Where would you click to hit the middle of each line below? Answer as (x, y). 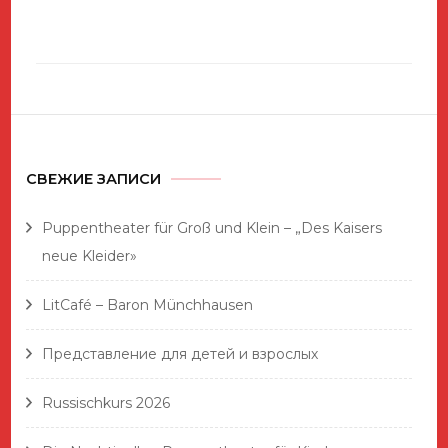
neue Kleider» (90, 255)
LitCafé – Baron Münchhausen (148, 304)
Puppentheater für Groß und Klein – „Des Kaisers (212, 227)
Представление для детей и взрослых (180, 353)
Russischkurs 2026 (106, 402)
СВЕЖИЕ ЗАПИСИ (94, 178)
